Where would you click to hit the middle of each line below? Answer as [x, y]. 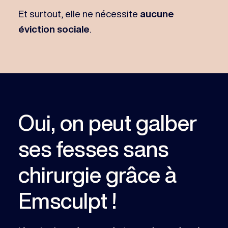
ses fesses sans [93, 149]
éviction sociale [54, 29]
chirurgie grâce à [97, 175]
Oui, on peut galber [108, 123]
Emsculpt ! [67, 201]
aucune [157, 13]
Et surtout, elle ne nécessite [79, 13]
